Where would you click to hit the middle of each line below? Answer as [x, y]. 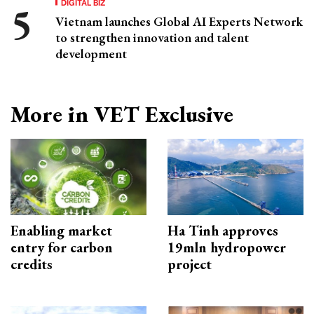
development [91, 53]
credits [32, 264]
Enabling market [61, 230]
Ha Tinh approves [223, 230]
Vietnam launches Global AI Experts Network [179, 21]
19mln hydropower [227, 247]
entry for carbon [62, 247]
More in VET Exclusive [122, 114]
